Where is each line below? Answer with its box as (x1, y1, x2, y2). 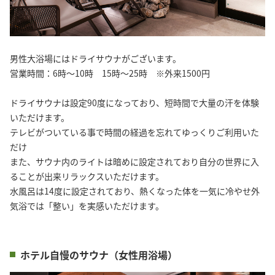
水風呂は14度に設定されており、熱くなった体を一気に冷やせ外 (10, 184, 260, 197)
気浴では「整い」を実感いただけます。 (10, 199, 164, 212)
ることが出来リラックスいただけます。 (10, 169, 164, 182)
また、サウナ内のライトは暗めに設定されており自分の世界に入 (10, 155, 259, 168)
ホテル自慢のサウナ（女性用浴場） (20, 247, 177, 262)
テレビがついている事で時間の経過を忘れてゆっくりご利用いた (10, 125, 259, 138)
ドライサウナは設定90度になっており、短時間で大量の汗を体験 (10, 96, 259, 109)
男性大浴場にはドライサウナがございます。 (10, 52, 181, 64)
